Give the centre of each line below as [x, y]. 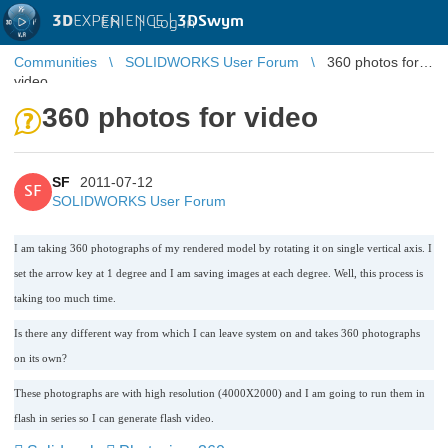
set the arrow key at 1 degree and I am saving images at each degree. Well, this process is [218, 273]
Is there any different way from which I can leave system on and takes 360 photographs [217, 333]
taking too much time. [65, 298]
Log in [173, 22]
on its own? [40, 358]
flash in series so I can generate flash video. [114, 418]
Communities [55, 62]
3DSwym [210, 21]
